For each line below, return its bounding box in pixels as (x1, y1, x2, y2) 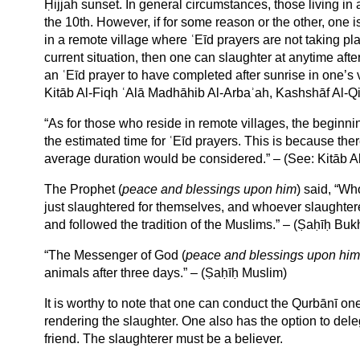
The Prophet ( (43, 182, 122, 197)
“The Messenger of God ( (43, 248, 186, 263)
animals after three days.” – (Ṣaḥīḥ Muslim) (43, 266, 287, 280)
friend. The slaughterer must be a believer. (43, 332, 283, 346)
